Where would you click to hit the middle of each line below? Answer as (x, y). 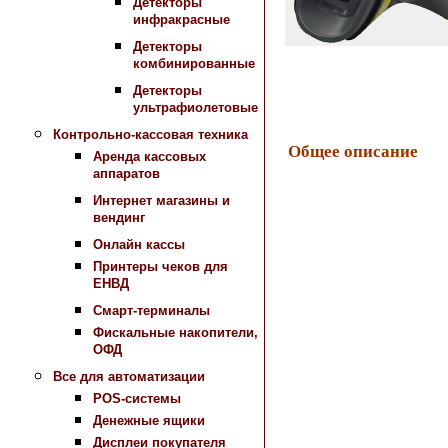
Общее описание (353, 151)
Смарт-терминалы (151, 310)
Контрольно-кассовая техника (150, 134)
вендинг (119, 220)
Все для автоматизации (129, 376)
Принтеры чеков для (160, 266)
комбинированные (194, 66)
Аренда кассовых (149, 156)
